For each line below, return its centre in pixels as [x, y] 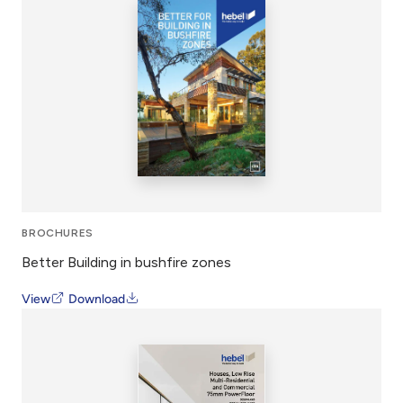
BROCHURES [58, 233]
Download [97, 299]
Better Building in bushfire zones [127, 262]
